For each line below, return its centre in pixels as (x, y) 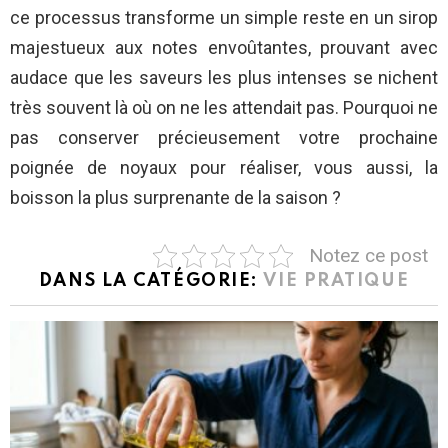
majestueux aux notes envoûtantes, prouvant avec (224, 48)
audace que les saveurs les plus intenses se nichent (224, 78)
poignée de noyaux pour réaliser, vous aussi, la (224, 168)
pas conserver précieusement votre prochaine (224, 138)
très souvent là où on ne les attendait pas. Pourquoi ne (224, 108)
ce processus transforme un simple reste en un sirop (224, 18)
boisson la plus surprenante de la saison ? (175, 198)
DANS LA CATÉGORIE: (151, 281)
